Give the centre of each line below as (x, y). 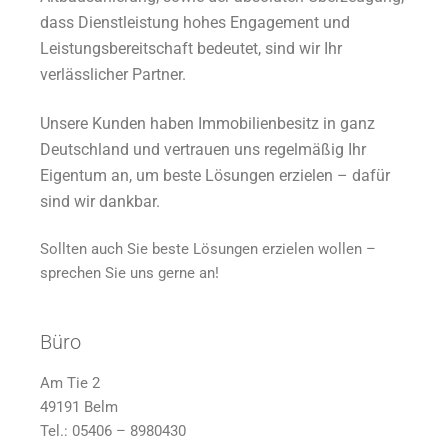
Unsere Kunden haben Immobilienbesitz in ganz (207, 123)
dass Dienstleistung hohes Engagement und (195, 23)
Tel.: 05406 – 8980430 (113, 430)
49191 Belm (79, 406)
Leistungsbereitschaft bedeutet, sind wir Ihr (191, 49)
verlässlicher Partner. (115, 75)
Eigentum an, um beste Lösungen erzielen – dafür (215, 175)
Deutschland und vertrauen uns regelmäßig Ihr (203, 149)
